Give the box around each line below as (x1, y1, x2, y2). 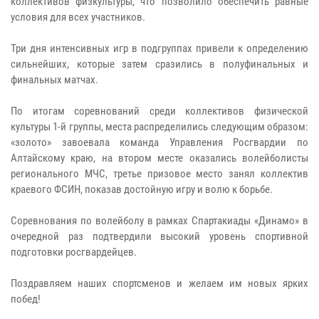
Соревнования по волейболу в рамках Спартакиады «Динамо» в (11, 214, 308, 227)
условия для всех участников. (11, 10, 145, 23)
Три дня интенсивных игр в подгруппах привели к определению (11, 41, 308, 55)
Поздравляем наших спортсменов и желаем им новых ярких (11, 276, 308, 290)
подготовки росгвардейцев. (11, 245, 137, 258)
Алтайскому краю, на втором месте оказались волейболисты (11, 151, 308, 164)
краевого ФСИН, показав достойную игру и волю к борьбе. (11, 182, 273, 196)
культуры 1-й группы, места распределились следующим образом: (11, 120, 308, 133)
